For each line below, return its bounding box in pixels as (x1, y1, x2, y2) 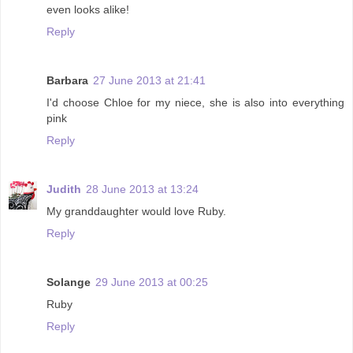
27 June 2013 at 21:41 (93, 74, 206, 87)
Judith (46, 182, 81, 195)
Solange (46, 275, 91, 288)
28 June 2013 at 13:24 (86, 182, 199, 195)
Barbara (46, 74, 88, 87)
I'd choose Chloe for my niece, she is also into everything (46, 96, 344, 109)
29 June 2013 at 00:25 (95, 275, 208, 288)
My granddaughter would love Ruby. (46, 204, 226, 217)
